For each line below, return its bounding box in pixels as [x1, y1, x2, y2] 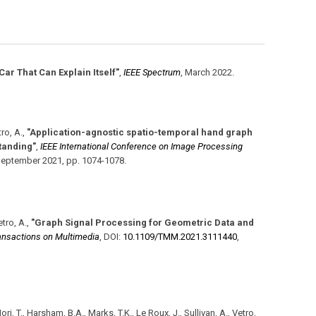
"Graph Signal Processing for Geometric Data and [31, 217, 254, 228]
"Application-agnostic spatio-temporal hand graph [27, 126, 253, 138]
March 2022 [185, 66, 232, 78]
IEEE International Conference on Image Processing [40, 140, 243, 152]
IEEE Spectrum [123, 66, 181, 78]
